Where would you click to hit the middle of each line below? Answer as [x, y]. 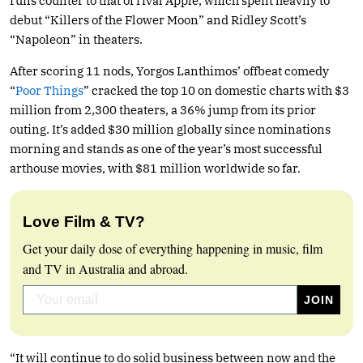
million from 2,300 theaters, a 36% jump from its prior [163, 109]
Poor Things [49, 90]
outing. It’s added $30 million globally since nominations [170, 129]
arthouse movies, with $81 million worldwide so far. [155, 168]
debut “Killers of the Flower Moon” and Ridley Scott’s [158, 19]
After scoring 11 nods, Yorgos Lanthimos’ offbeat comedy [169, 70]
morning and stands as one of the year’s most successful [166, 148]
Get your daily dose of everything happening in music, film [173, 248]
